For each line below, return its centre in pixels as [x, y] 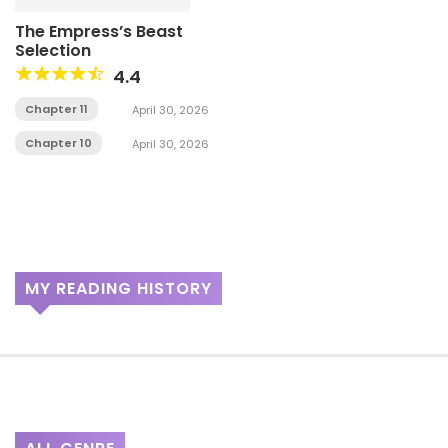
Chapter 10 [58, 142]
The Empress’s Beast [99, 31]
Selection [53, 50]
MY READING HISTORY [118, 288]
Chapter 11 [56, 108]
